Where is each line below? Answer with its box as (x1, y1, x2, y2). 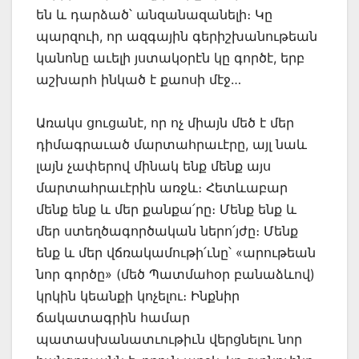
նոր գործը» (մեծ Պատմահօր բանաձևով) (36, 266, 315, 283)
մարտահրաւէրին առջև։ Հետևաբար (36, 179, 288, 196)
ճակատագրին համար (36, 309, 190, 326)
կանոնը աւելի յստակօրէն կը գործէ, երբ (36, 50, 305, 67)
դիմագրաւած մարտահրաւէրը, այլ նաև (36, 136, 307, 153)
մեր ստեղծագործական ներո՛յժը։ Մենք (36, 223, 298, 240)
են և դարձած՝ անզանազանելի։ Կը (36, 6, 272, 23)
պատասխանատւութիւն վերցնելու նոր (36, 331, 302, 348)
